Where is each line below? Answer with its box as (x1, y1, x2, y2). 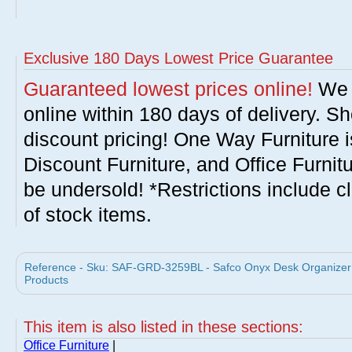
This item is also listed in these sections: (24, 318, 303, 335)
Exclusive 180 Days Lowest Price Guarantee (24, 49, 333, 67)
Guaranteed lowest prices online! (24, 78, 313, 100)
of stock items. (24, 203, 152, 225)
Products (24, 273, 68, 286)
